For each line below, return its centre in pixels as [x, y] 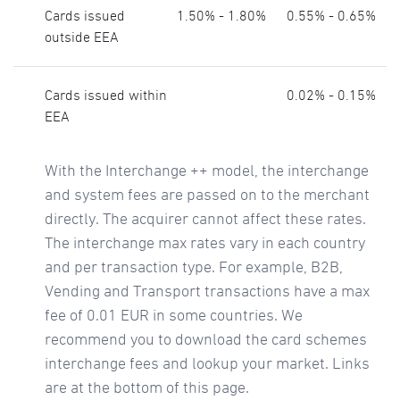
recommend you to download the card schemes [205, 340]
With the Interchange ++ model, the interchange [206, 171]
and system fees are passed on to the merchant [207, 196]
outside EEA [81, 37]
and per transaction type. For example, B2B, [193, 268]
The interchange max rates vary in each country [204, 244]
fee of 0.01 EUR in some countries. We [173, 316]
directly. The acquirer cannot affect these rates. [205, 220]
